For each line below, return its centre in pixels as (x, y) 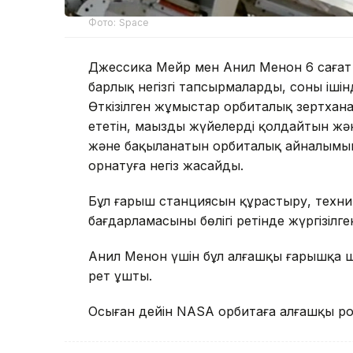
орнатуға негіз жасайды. (166, 165)
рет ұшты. (120, 275)
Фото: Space (119, 22)
